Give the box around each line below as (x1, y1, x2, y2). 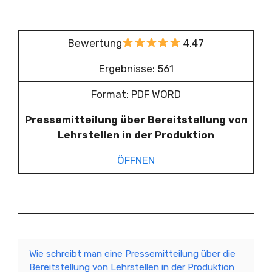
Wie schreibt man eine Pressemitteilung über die (29, 248, 236, 259)
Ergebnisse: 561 (98, 62, 174, 75)
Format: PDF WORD (91, 87, 181, 100)
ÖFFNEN (117, 154, 155, 166)
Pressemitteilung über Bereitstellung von (24, 113, 248, 126)
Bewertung (68, 36, 123, 49)
